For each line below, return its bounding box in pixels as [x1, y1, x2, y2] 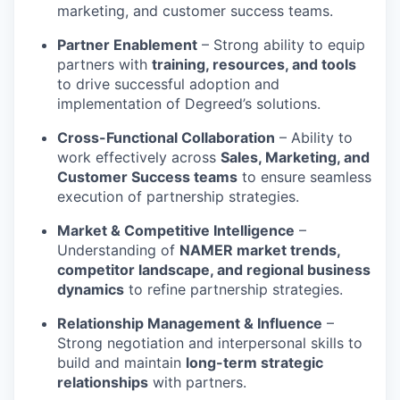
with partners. [148, 373, 246, 391]
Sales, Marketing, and [221, 148, 370, 166]
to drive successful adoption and [57, 75, 279, 93]
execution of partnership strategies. [57, 187, 299, 205]
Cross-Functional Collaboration [57, 129, 275, 146]
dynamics [57, 280, 124, 298]
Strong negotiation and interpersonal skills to [57, 334, 362, 352]
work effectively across [57, 148, 221, 166]
